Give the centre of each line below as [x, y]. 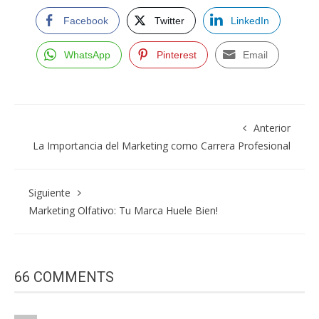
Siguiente [49, 193]
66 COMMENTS [64, 277]
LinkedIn [250, 21]
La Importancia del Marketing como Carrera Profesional [162, 146]
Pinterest [177, 55]
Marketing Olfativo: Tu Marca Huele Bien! [123, 211]
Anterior [272, 128]
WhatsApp [87, 55]
